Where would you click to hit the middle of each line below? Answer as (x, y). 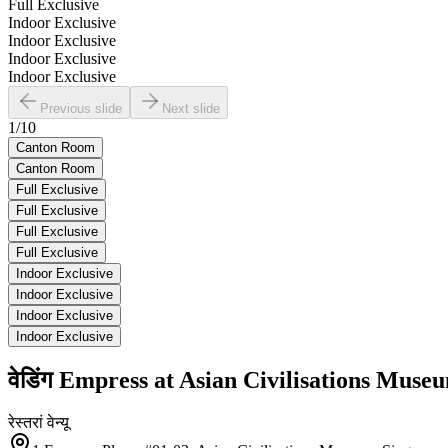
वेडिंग (30, 379)
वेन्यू (58, 422)
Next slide (191, 108)
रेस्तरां (25, 422)
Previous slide (81, 108)
